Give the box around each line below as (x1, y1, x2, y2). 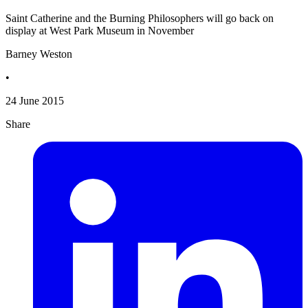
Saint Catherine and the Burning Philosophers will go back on (5, 12, 274, 25)
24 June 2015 (5, 95, 64, 107)
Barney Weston (5, 48, 72, 60)
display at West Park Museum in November (5, 25, 194, 37)
